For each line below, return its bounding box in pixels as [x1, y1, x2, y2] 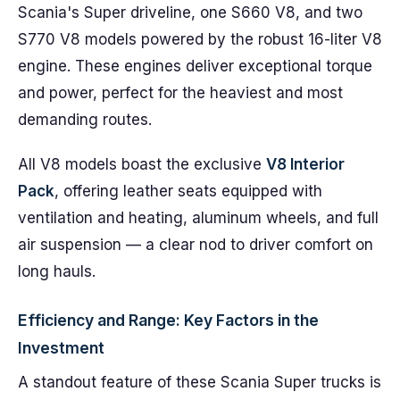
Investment [18, 338, 104, 357]
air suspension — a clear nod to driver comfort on [18, 236, 373, 254]
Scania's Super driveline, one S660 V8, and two [18, 4, 362, 21]
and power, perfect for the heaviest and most [18, 84, 343, 102]
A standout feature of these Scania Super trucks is [18, 373, 381, 391]
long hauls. [18, 262, 96, 280]
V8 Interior [266, 155, 345, 173]
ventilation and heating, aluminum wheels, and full [18, 209, 379, 227]
